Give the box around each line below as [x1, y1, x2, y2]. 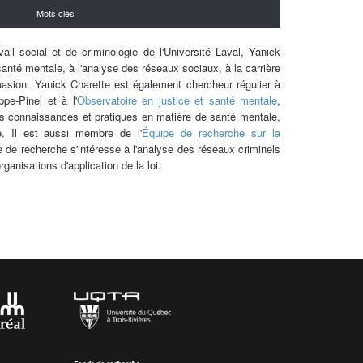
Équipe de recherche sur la [142, 125, 281, 140]
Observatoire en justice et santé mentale [76, 92, 277, 108]
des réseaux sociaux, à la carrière [118, 60, 280, 75]
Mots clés [36, 6, 75, 19]
